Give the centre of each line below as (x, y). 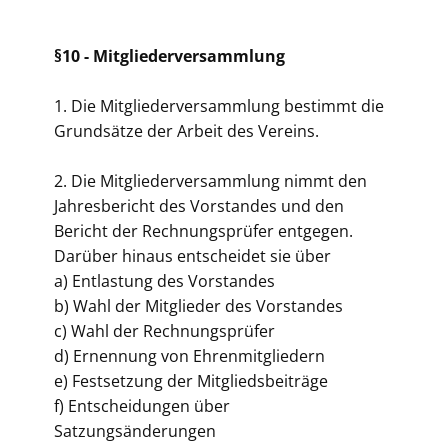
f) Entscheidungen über (142, 406)
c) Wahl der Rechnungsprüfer (164, 331)
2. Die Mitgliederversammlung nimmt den (210, 181)
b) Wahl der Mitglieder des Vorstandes (198, 306)
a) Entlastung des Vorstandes (164, 281)
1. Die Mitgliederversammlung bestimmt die (219, 106)
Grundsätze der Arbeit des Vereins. (186, 131)
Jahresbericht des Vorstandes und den (199, 206)
